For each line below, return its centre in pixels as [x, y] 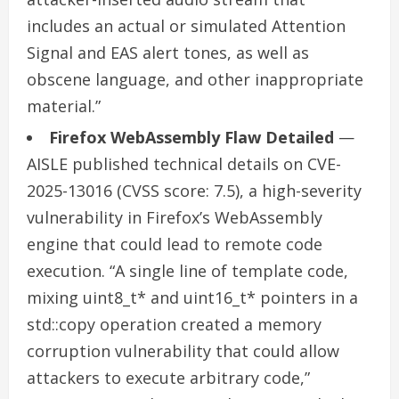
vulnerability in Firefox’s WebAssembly [175, 217]
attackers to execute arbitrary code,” [168, 377]
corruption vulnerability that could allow [183, 350]
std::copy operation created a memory [174, 324]
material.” [64, 106]
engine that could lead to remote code [175, 244]
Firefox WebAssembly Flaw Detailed [191, 137]
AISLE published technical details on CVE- [184, 163]
